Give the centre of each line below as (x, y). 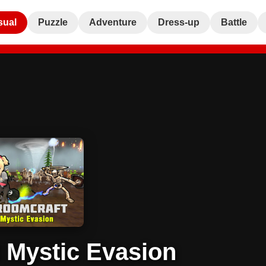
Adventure (113, 22)
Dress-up (179, 22)
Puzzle (53, 22)
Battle (234, 22)
